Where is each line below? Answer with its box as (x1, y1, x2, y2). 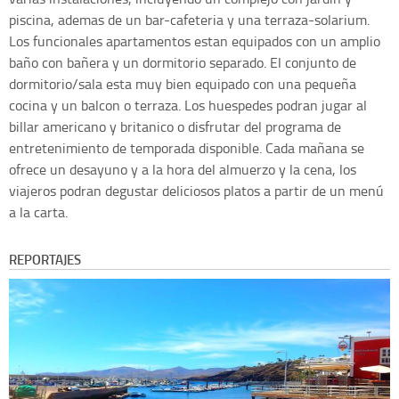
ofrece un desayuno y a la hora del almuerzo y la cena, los (9, 159, 356, 180)
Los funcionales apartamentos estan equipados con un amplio (9, 31, 380, 52)
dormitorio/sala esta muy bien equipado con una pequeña (9, 74, 356, 94)
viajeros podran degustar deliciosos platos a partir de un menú (9, 181, 384, 201)
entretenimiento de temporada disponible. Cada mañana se (9, 138, 364, 159)
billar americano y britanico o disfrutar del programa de (9, 117, 341, 137)
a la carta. (9, 202, 68, 223)
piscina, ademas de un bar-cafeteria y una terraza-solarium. (9, 10, 370, 30)
